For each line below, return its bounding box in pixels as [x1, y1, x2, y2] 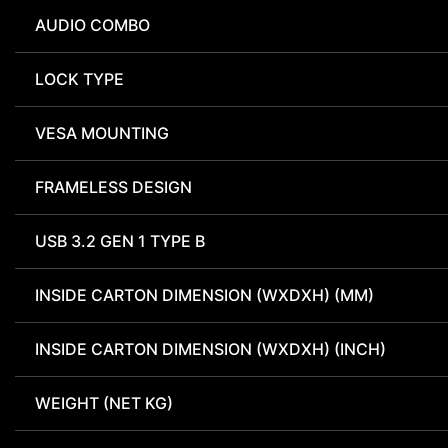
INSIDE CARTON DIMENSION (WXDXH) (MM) [35, 285, 374, 306]
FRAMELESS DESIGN [35, 177, 192, 198]
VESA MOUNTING [35, 123, 169, 144]
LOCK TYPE [35, 69, 124, 90]
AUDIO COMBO [35, 15, 150, 36]
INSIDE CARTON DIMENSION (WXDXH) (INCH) [35, 339, 386, 360]
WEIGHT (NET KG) [35, 393, 173, 414]
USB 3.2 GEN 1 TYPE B [35, 231, 205, 252]
